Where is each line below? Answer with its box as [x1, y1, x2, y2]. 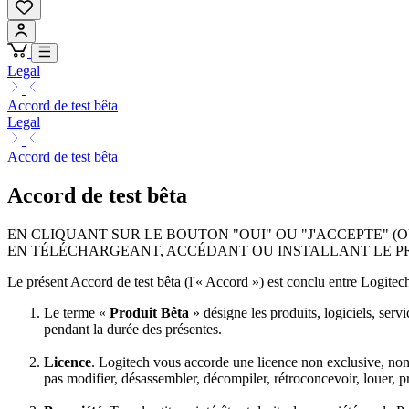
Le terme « [44, 304, 110, 320]
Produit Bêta [110, 304, 189, 320]
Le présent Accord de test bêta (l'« [7, 273, 205, 289]
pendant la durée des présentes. [44, 320, 222, 337]
